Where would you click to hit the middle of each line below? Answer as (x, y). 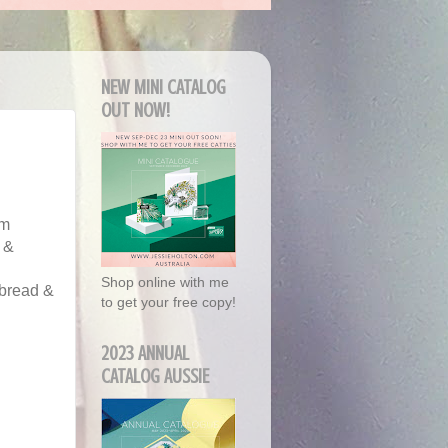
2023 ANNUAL (145, 354)
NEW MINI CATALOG (163, 88)
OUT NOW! (135, 111)
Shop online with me (165, 282)
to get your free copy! (168, 302)
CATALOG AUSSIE (155, 377)
